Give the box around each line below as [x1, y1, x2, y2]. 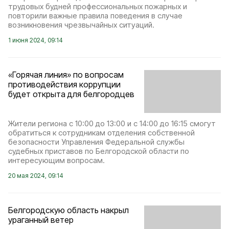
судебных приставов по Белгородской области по [8, 146, 189, 156]
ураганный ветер [8, 215, 74, 225]
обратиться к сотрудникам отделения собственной [8, 128, 195, 138]
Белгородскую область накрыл [8, 205, 129, 216]
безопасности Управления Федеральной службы [8, 137, 185, 147]
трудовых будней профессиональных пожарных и [8, 1, 187, 11]
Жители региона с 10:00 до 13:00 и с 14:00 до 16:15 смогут [8, 119, 216, 129]
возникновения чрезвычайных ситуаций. [8, 19, 154, 30]
